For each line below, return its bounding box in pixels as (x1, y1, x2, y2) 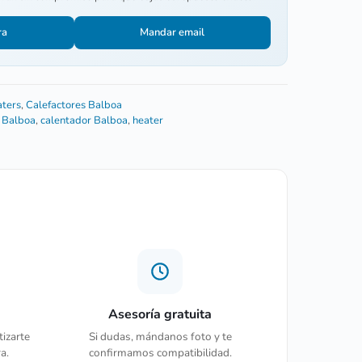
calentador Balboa (40, 112, 128, 128)
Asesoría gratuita (108, 305, 213, 323)
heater (133, 112, 164, 128)
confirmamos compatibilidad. (88, 344, 232, 360)
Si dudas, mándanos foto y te (88, 328, 232, 344)
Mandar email (140, 24, 205, 40)
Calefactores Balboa (26, 97, 123, 112)
